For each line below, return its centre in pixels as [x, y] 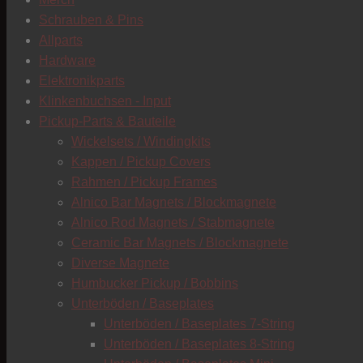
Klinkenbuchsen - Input [105, 101]
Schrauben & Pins [91, 20]
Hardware [67, 60]
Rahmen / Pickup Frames [144, 182]
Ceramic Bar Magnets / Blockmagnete [180, 243]
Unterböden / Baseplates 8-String [199, 344]
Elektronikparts [82, 81]
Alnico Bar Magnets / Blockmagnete [174, 202]
